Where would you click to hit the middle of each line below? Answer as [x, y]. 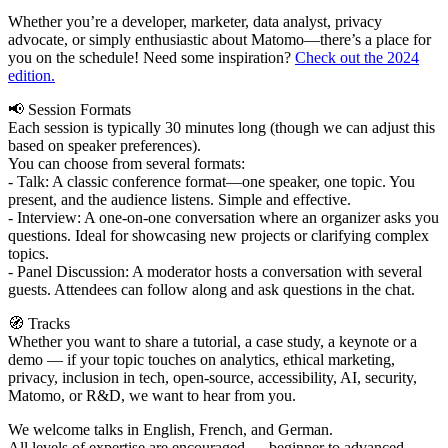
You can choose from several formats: [126, 163]
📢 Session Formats [69, 109]
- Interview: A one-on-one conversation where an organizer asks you [223, 217]
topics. [28, 253]
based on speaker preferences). [104, 145]
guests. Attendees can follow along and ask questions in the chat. [211, 289]
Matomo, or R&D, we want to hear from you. [152, 395]
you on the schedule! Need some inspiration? [151, 57]
